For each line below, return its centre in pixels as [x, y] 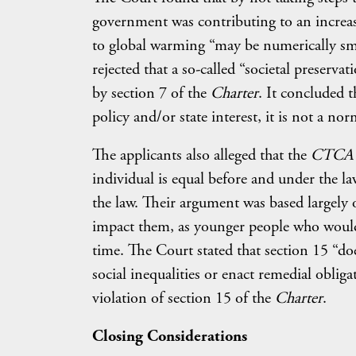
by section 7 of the [151, 93]
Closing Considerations [169, 336]
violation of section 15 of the [183, 298]
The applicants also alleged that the [201, 155]
